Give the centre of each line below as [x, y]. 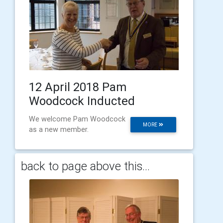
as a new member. [59, 129]
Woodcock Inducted [82, 101]
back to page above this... [85, 166]
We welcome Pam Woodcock [77, 119]
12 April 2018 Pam [78, 87]
